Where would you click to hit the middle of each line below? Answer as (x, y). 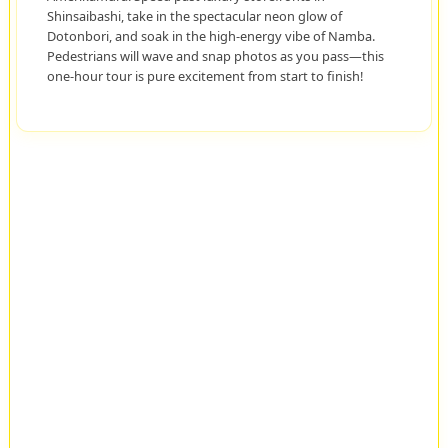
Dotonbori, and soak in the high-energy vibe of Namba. (210, 36)
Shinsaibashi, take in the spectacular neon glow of (194, 16)
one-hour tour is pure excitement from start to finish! (204, 76)
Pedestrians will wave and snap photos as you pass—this (215, 56)
